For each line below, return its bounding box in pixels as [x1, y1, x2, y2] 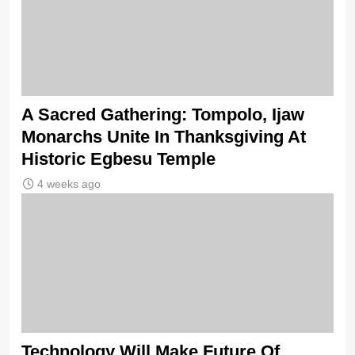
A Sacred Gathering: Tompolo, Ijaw [21, 105, 304, 125]
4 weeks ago [37, 177, 101, 191]
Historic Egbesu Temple [21, 149, 216, 170]
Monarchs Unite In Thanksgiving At [21, 127, 306, 147]
